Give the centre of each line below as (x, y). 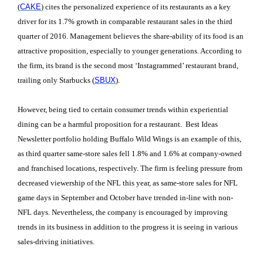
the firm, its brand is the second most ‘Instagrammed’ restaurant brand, (128, 65)
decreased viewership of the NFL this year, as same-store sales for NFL (128, 183)
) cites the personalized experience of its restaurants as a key (136, 6)
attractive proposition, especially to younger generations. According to (130, 50)
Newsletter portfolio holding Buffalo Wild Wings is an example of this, (129, 139)
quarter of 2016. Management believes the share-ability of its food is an (131, 36)
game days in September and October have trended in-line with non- (125, 198)
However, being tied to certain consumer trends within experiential (123, 110)
